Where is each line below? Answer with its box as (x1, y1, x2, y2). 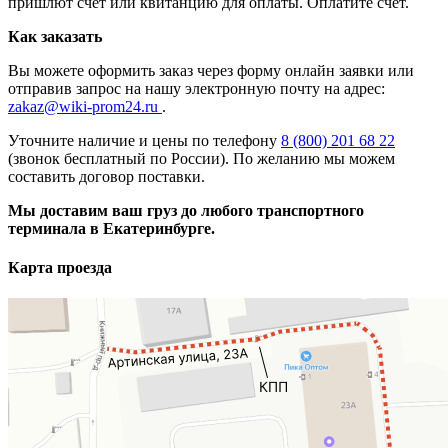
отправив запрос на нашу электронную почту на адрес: (8, 79, 389, 97)
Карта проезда (8, 259, 112, 277)
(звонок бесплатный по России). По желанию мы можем (8, 149, 395, 167)
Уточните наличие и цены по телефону (8, 131, 281, 149)
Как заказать (8, 27, 102, 45)
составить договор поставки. (8, 167, 205, 185)
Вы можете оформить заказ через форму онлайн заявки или (8, 61, 414, 79)
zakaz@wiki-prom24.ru (8, 97, 162, 115)
